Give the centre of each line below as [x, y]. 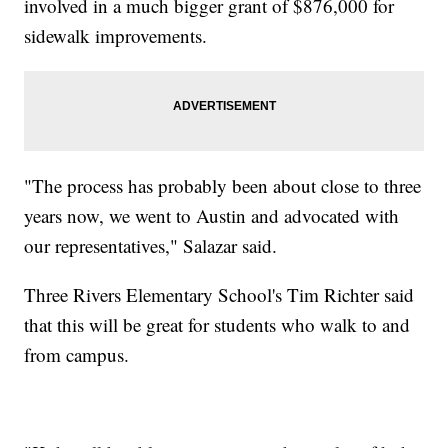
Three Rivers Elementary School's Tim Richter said [219, 294]
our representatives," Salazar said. [151, 245]
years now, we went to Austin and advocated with [212, 215]
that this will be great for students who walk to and [217, 324]
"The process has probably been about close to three [223, 185]
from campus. [77, 354]
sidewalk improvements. [116, 35]
